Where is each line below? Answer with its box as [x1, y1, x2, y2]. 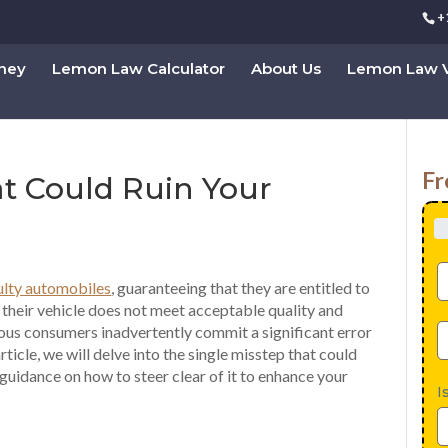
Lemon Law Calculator [52, 59, 225, 78]
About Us [251, 59, 321, 78]
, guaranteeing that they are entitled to [111, 278, 371, 297]
